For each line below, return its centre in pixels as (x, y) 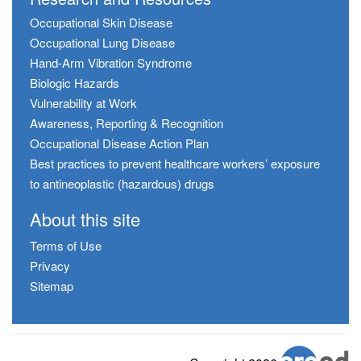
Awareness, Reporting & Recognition (127, 123)
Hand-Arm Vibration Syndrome (111, 63)
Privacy (50, 266)
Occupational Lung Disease (102, 43)
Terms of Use (66, 246)
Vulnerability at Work (83, 103)
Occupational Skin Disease (101, 23)
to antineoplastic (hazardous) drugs (122, 184)
